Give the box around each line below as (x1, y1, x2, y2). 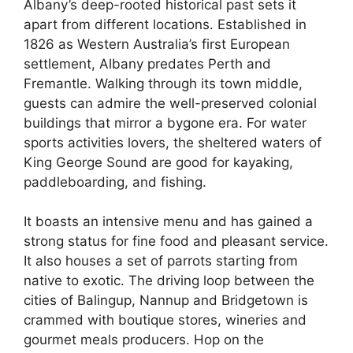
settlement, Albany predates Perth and (24, 55, 271, 72)
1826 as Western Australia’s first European (24, 35, 290, 52)
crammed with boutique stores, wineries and (24, 312, 307, 328)
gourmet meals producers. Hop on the (24, 332, 264, 347)
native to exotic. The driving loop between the (24, 273, 314, 288)
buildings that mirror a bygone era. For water (24, 114, 307, 131)
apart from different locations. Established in (24, 16, 307, 32)
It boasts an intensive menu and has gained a (24, 214, 313, 229)
